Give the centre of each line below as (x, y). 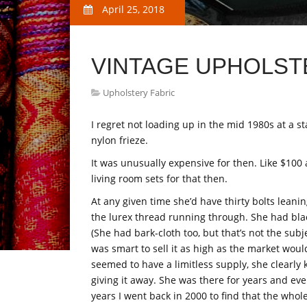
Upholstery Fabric (139, 93)
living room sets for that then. (159, 179)
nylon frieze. (120, 140)
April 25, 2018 (132, 9)
